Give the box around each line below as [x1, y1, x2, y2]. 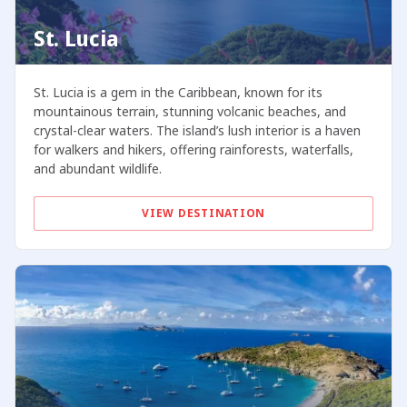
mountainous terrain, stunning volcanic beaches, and [33, 103, 346, 121]
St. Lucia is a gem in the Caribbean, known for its [33, 84, 323, 102]
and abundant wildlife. [33, 160, 162, 178]
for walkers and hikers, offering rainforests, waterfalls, [33, 141, 353, 159]
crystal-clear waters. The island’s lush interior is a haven [33, 122, 361, 140]
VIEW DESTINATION [142, 205, 265, 222]
